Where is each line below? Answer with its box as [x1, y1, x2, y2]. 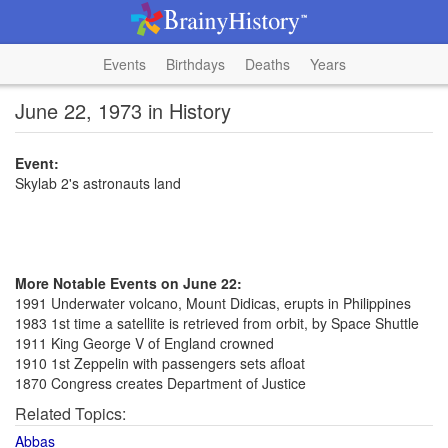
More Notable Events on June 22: [15, 273, 242, 293]
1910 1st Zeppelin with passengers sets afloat [15, 353, 305, 373]
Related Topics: [15, 402, 126, 425]
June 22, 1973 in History [15, 96, 231, 125]
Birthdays [165, 54, 225, 74]
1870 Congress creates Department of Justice [15, 373, 306, 393]
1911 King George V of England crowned [15, 333, 274, 353]
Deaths [244, 54, 290, 74]
